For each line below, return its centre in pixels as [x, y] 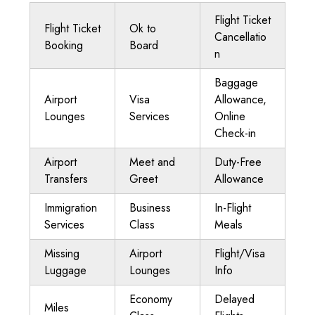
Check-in [235, 133]
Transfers [66, 179]
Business [150, 208]
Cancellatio [240, 37]
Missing [62, 253]
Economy [151, 299]
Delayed [234, 299]
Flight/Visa [240, 253]
